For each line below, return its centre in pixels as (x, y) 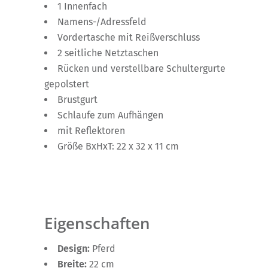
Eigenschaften (97, 223)
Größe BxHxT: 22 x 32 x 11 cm (118, 146)
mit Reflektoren (91, 130)
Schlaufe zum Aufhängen (110, 115)
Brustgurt (77, 99)
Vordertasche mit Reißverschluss (129, 37)
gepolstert (67, 84)
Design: (75, 248)
